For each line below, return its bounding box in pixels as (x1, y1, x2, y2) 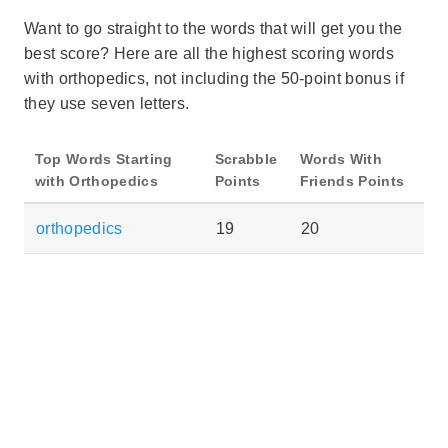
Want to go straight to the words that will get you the (24, 19, 403, 37)
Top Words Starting (34, 150, 173, 167)
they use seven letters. (24, 94, 190, 112)
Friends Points (299, 172, 405, 189)
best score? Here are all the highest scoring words (24, 44, 395, 62)
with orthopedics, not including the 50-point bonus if (24, 69, 404, 87)
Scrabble (214, 150, 278, 167)
